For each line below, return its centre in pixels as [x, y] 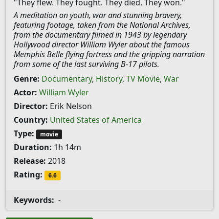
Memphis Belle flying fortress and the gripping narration [109, 54]
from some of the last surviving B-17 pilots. [87, 64]
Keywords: [34, 200]
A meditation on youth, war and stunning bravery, [98, 15]
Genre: [27, 79]
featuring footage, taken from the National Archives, [102, 25]
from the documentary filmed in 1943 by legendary [100, 35]
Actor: [25, 92]
